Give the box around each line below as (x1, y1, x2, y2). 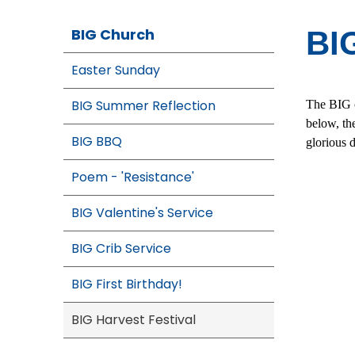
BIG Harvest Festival (71, 311, 196, 329)
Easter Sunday (71, 61, 160, 79)
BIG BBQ (71, 132, 122, 151)
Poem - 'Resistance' (71, 168, 194, 186)
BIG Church (71, 25, 155, 44)
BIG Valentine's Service (71, 204, 213, 222)
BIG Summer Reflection (71, 97, 216, 115)
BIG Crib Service (71, 239, 171, 258)
